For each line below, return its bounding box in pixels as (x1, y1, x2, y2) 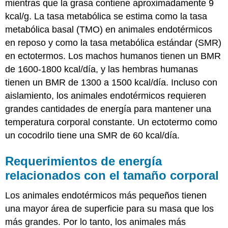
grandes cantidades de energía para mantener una (5, 103, 212, 114)
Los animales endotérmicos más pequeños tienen (5, 190, 207, 201)
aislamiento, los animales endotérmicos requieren (5, 90, 207, 101)
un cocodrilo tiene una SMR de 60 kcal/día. (5, 130, 180, 140)
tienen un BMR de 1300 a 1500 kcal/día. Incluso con (5, 77, 218, 88)
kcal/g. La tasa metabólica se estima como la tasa (5, 11, 208, 21)
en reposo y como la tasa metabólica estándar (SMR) (5, 37, 222, 48)
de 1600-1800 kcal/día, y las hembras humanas (5, 64, 198, 74)
